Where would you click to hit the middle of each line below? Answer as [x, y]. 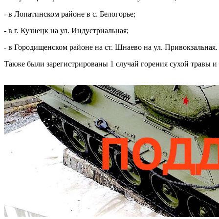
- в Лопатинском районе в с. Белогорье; [70, 14]
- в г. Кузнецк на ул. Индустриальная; [66, 30]
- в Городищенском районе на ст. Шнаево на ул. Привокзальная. [111, 47]
